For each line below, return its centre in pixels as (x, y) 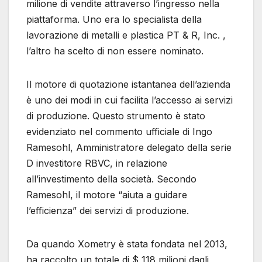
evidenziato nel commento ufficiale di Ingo (119, 131)
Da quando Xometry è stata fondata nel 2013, (127, 244)
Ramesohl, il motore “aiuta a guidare (107, 194)
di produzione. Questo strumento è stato (116, 116)
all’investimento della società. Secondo (111, 179)
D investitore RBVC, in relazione (97, 163)
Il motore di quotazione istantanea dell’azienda (128, 84)
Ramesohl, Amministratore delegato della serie (129, 147)
